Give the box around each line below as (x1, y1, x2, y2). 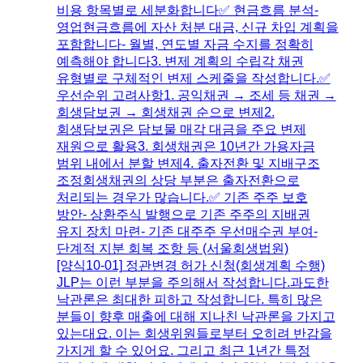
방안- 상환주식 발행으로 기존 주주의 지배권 (56, 207, 310, 221)
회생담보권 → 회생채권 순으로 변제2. (56, 105, 275, 119)
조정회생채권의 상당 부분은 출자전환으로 (56, 173, 300, 187)
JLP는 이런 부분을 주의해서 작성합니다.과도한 (56, 275, 329, 289)
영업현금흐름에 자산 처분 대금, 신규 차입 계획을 (56, 19, 339, 34)
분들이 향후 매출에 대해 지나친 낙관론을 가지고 (56, 309, 335, 323)
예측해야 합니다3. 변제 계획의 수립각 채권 (56, 53, 304, 68)
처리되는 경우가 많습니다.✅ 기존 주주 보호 (56, 190, 308, 204)
